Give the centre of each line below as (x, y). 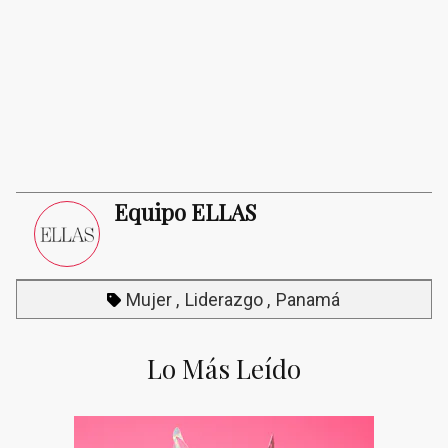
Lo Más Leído (224, 368)
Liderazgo (224, 299)
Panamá (308, 299)
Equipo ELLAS (185, 211)
